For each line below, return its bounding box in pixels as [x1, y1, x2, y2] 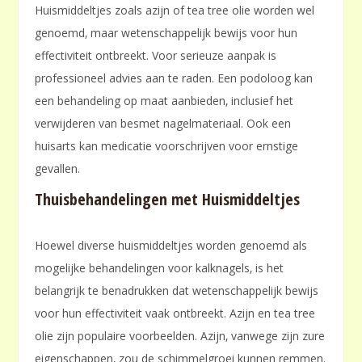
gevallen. [35, 161, 81, 177]
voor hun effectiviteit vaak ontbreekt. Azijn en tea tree [35, 305, 316, 322]
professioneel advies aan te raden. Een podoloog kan [35, 70, 314, 86]
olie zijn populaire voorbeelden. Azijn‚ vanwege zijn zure [35, 328, 326, 344]
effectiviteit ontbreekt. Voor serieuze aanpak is [35, 48, 277, 64]
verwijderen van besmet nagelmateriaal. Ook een [35, 116, 292, 132]
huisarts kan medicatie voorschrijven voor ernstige [35, 138, 299, 154]
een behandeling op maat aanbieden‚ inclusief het [35, 93, 294, 109]
